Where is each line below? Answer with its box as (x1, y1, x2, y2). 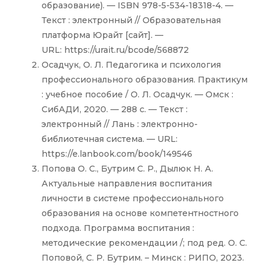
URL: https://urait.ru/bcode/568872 (42, 45, 191, 56)
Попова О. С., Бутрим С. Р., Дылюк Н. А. (42, 163, 213, 175)
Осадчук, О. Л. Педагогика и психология (42, 59, 221, 71)
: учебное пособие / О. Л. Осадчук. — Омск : (42, 89, 233, 100)
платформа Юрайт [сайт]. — (42, 30, 163, 41)
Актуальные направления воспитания (42, 178, 212, 189)
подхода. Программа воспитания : (42, 223, 194, 234)
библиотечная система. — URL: (42, 134, 178, 145)
